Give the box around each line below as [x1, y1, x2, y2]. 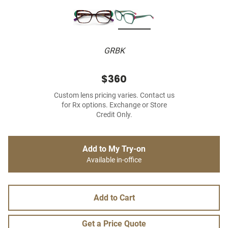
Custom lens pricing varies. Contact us [53, 91, 175, 100]
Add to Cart [93, 193, 135, 203]
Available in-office [87, 156, 141, 165]
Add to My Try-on [82, 144, 146, 154]
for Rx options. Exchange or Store [61, 101, 167, 110]
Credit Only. [96, 110, 132, 120]
